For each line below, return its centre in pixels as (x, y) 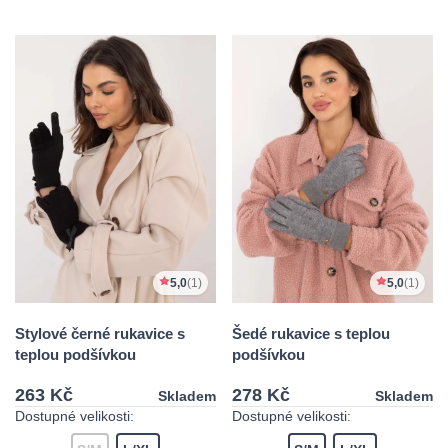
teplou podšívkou (75, 354)
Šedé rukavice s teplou (311, 333)
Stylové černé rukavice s (100, 333)
